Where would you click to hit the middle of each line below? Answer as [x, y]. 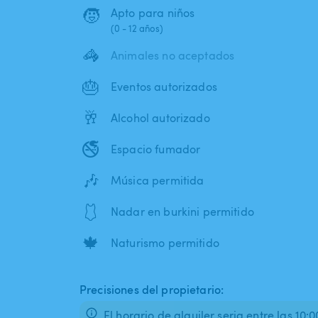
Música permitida [158, 181]
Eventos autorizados [164, 87]
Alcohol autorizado [160, 118]
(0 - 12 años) [137, 29]
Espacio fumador [156, 149]
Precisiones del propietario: [152, 290]
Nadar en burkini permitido [182, 212]
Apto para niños [153, 13]
